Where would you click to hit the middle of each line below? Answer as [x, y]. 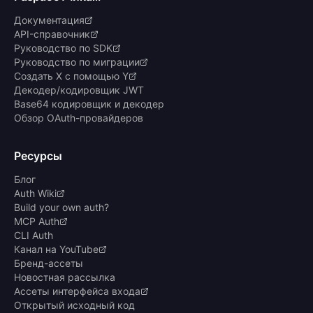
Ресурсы [38, 155]
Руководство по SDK [63, 48]
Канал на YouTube [56, 249]
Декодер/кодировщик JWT [79, 89]
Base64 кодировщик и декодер [89, 103]
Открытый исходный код [74, 305]
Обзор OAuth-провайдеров [79, 117]
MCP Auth [37, 221]
